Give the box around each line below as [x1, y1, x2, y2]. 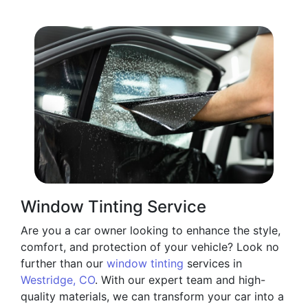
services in [184, 256, 242, 271]
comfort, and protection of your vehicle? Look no [21, 240, 279, 254]
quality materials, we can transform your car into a [21, 289, 284, 304]
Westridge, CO [21, 273, 95, 287]
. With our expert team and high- [95, 273, 265, 287]
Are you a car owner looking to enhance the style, [21, 223, 280, 238]
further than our [21, 256, 107, 271]
